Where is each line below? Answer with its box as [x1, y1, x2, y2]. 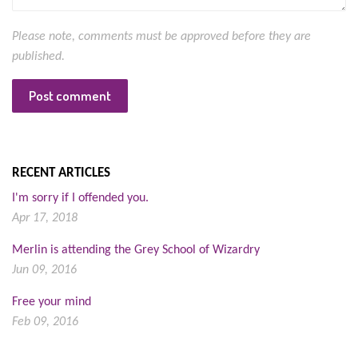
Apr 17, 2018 [12, 212, 78, 225]
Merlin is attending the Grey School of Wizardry [12, 244, 260, 257]
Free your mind [12, 296, 91, 309]
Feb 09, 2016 [12, 316, 78, 329]
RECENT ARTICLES [12, 165, 110, 180]
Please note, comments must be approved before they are [12, 30, 311, 43]
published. [12, 50, 65, 63]
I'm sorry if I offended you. [12, 192, 149, 205]
